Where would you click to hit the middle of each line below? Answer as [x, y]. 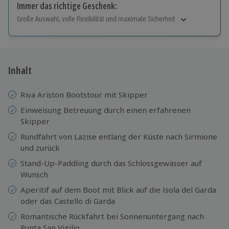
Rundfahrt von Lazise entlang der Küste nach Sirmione [119, 136]
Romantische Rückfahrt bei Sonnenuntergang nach [112, 216]
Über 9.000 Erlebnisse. [59, 44]
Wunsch [34, 174]
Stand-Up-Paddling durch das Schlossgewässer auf [111, 163]
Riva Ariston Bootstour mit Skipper [84, 94]
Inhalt [20, 70]
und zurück [40, 147]
